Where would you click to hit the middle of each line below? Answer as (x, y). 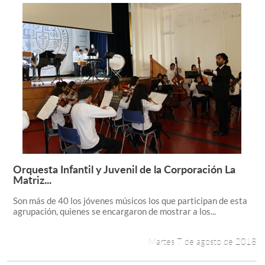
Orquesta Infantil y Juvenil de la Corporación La (124, 169)
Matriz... (32, 180)
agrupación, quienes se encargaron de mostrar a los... (114, 211)
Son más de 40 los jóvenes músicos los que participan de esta (130, 201)
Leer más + (198, 178)
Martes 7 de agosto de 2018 (203, 241)
